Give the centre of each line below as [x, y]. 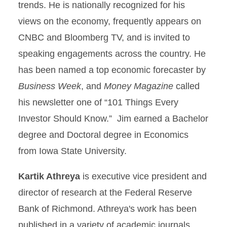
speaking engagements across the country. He [112, 53]
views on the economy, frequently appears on [110, 21]
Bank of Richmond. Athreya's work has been [107, 209]
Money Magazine [139, 86]
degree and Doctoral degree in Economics [103, 135]
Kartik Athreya [49, 176]
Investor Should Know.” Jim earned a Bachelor [113, 118]
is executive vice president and [143, 176]
